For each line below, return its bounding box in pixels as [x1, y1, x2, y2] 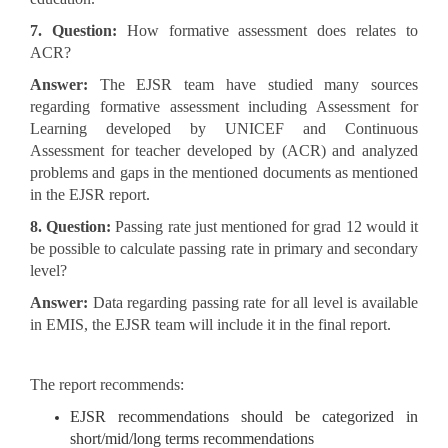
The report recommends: [30, 376, 184, 394]
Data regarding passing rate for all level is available [88, 294, 418, 312]
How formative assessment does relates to [116, 22, 419, 40]
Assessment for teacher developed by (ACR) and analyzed [30, 142, 418, 160]
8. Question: [30, 218, 112, 236]
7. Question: [30, 22, 117, 40]
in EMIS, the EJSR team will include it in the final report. [30, 316, 391, 334]
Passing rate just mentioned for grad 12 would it [111, 218, 419, 236]
